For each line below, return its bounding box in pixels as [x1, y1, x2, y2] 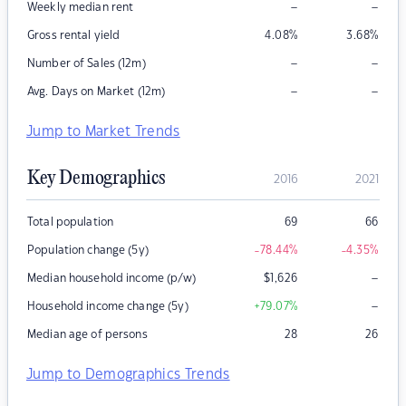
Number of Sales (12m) [27, 58, 146, 70]
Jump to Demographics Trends [26, 368, 230, 382]
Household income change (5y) [27, 301, 188, 313]
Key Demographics [27, 168, 165, 190]
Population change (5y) [27, 245, 149, 256]
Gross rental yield [27, 30, 121, 42]
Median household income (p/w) [27, 273, 196, 285]
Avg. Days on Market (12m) [27, 86, 166, 98]
